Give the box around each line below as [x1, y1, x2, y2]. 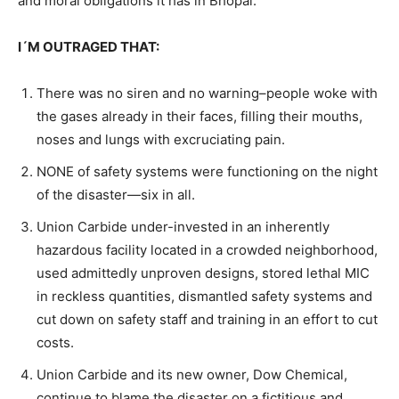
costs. [37, 333, 74, 351]
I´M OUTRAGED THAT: [18, 37, 159, 55]
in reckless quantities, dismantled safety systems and [37, 287, 372, 305]
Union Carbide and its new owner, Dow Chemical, [37, 365, 347, 383]
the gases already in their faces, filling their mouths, [37, 107, 362, 125]
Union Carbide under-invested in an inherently [37, 217, 330, 235]
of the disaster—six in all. [37, 185, 195, 203]
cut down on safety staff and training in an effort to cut [37, 310, 378, 328]
